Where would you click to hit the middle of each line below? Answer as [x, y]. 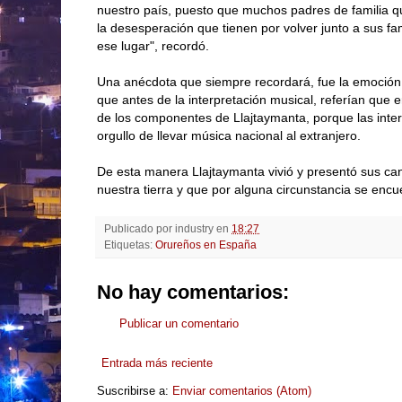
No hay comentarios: [193, 292]
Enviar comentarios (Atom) [242, 390]
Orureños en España [206, 244]
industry [194, 228]
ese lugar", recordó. [153, 45]
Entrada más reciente [157, 363]
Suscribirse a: [135, 390]
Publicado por [140, 228]
